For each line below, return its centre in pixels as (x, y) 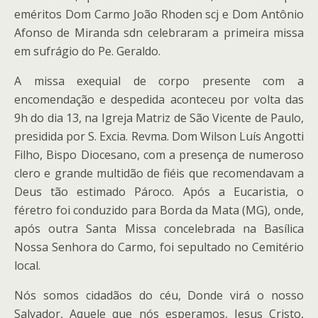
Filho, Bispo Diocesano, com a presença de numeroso (159, 155)
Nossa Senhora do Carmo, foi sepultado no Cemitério (159, 247)
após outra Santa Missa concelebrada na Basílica (159, 229)
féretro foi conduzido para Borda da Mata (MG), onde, (159, 210)
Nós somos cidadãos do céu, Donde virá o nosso (159, 295)
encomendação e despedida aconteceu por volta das (159, 99)
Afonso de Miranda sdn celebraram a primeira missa (159, 33)
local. (27, 265)
